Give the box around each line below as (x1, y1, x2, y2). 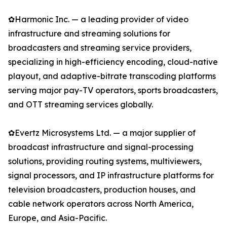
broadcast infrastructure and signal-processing (8, 142, 194, 153)
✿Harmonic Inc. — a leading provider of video (8, 14, 188, 25)
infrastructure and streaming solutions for (8, 28, 170, 39)
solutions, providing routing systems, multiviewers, (8, 156, 202, 167)
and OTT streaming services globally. (8, 99, 153, 110)
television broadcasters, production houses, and (8, 184, 196, 195)
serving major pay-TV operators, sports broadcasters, (8, 85, 218, 96)
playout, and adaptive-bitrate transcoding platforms (8, 71, 216, 82)
